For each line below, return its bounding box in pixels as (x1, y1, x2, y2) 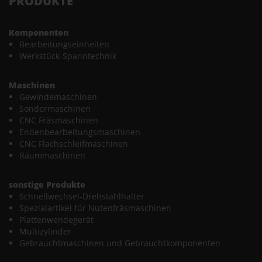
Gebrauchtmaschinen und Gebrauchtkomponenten (19, 237, 220, 249)
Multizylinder (19, 226, 71, 237)
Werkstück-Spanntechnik (19, 50, 116, 61)
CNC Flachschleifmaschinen (19, 138, 128, 149)
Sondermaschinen (19, 103, 91, 114)
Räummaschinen (19, 150, 85, 161)
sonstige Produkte (9, 179, 85, 190)
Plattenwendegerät (19, 214, 94, 225)
